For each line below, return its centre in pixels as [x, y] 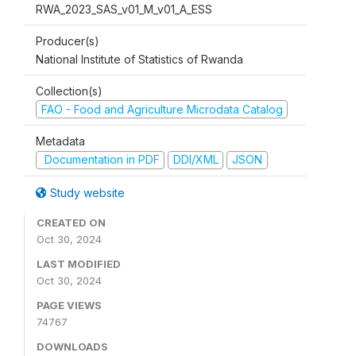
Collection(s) [69, 91]
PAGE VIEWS [69, 305]
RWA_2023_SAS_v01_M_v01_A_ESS [124, 9]
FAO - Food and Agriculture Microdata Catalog [162, 109]
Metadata [60, 141]
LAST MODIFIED [79, 263]
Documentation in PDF [100, 160]
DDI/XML [195, 160]
